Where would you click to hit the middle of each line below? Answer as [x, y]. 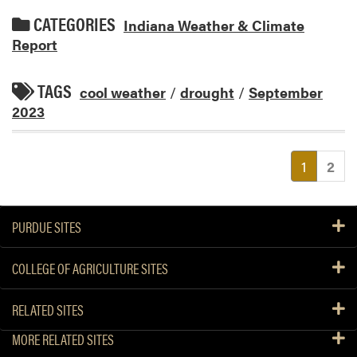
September [286, 92]
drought [207, 92]
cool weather [123, 92]
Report [35, 44]
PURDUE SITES [47, 226]
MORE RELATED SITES [63, 339]
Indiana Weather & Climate [214, 25]
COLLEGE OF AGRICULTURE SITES [90, 268]
